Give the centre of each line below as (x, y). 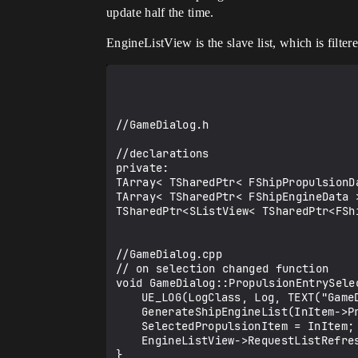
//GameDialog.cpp (169, 254)
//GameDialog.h (163, 125)
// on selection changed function (223, 268)
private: (143, 168)
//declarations (163, 153)
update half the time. (160, 12)
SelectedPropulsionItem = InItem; (129, 326)
